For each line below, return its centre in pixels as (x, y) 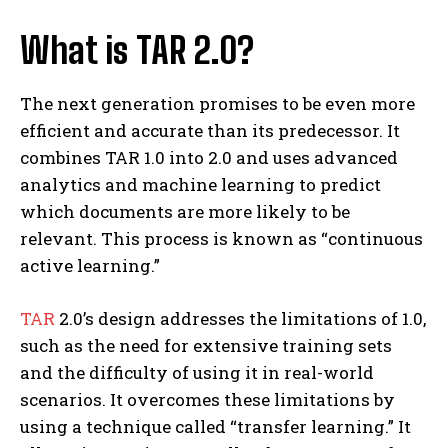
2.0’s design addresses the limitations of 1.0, (240, 319)
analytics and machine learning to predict (200, 185)
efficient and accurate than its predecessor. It (210, 131)
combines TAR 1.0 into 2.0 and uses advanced (209, 158)
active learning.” (92, 266)
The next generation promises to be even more (217, 104)
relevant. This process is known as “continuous (221, 239)
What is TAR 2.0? (137, 51)
